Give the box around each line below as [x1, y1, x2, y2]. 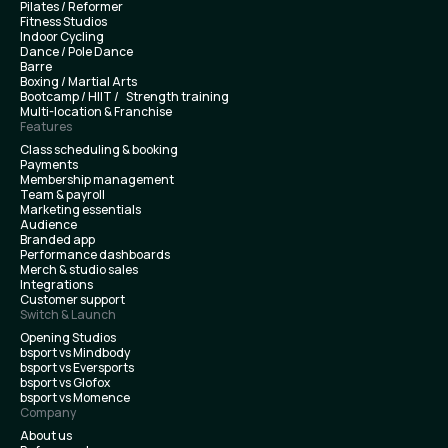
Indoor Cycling [20, 27, 104, 45]
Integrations [20, 275, 93, 293]
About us [20, 426, 72, 444]
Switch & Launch [20, 305, 116, 323]
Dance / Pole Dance [20, 42, 133, 60]
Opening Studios [20, 328, 116, 346]
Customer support [20, 290, 125, 308]
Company [20, 403, 76, 421]
